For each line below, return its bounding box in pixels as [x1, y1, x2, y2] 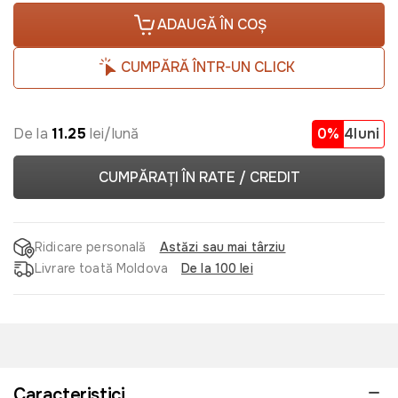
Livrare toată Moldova [35, 260, 168, 277]
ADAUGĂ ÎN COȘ [157, 15, 267, 35]
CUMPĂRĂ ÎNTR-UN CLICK [121, 58, 295, 77]
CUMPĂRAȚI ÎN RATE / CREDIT [98, 167, 300, 187]
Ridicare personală [35, 239, 147, 256]
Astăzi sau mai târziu [159, 239, 286, 256]
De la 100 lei [180, 260, 253, 277]
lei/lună [85, 123, 139, 143]
